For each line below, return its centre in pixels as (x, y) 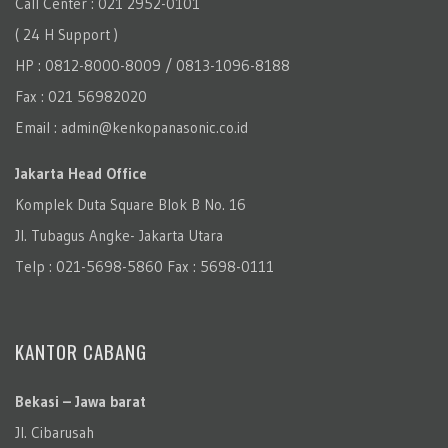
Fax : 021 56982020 (81, 96)
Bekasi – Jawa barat (80, 401)
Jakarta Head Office (81, 173)
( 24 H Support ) (66, 34)
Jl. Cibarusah (54, 432)
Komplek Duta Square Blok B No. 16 (130, 204)
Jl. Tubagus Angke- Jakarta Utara (119, 235)
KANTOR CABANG (81, 350)
